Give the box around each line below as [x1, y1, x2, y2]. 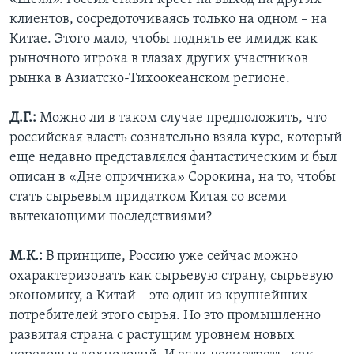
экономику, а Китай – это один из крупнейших [9, 288, 308, 304]
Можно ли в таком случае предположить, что [40, 111, 327, 126]
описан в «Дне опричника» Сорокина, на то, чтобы [9, 170, 336, 186]
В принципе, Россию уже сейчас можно [46, 249, 298, 265]
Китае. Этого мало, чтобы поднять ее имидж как [9, 32, 318, 47]
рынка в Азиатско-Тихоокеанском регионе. [9, 71, 290, 87]
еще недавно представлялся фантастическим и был [9, 150, 337, 166]
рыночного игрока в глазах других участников [9, 51, 308, 67]
